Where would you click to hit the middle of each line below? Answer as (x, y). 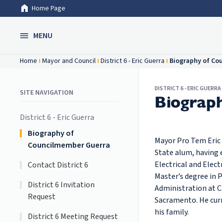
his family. (172, 212)
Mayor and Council (69, 61)
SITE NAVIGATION (47, 93)
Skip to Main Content (44, 14)
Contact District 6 (58, 165)
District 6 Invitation (61, 185)
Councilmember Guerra (69, 145)
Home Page (49, 8)
